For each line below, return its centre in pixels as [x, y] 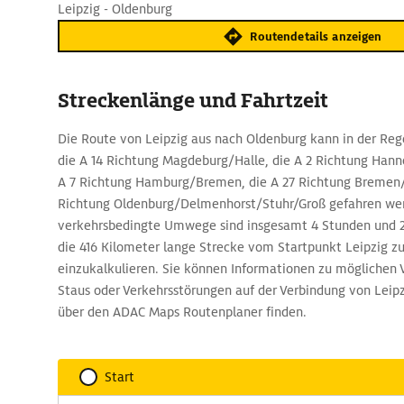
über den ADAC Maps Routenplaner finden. [182, 312]
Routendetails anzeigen [316, 36]
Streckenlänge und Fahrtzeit [193, 101]
